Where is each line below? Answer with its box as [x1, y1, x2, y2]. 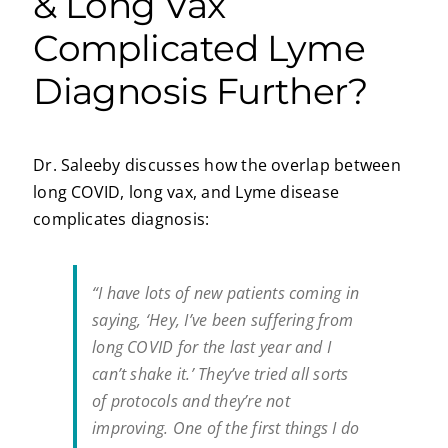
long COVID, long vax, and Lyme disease [33, 181, 340, 204]
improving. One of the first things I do [92, 417, 360, 440]
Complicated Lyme [33, 25, 366, 70]
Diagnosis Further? [33, 68, 368, 113]
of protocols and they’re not [92, 390, 290, 413]
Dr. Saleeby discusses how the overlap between [33, 154, 401, 177]
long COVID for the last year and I [92, 336, 332, 359]
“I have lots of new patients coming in [92, 282, 360, 305]
